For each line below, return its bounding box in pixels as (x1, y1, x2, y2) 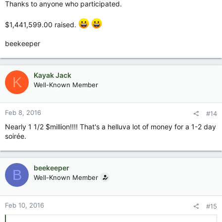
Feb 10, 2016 (5, 201, 44, 209)
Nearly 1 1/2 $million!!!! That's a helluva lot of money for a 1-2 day (5, 122, 216, 131)
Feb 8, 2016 (5, 109, 41, 116)
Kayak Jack (34, 71, 71, 79)
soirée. (5, 132, 26, 140)
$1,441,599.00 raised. (5, 20, 78, 29)
